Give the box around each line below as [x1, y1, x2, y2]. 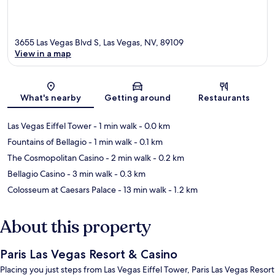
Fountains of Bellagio [7, 136, 87, 148]
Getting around [104, 92, 171, 104]
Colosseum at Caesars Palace [7, 184, 116, 196]
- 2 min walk [104, 152, 151, 164]
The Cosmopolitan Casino [7, 152, 104, 164]
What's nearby [20, 92, 82, 104]
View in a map [15, 48, 71, 60]
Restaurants [198, 92, 250, 104]
